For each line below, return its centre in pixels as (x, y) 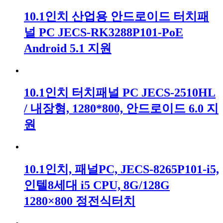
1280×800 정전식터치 (80, 201)
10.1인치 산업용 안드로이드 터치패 (116, 16)
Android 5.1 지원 (68, 48)
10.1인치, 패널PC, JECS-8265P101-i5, (121, 169)
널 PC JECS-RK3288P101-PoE (104, 32)
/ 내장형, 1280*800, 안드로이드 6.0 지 (121, 109)
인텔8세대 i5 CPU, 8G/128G (97, 185)
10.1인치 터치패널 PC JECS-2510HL (120, 93)
